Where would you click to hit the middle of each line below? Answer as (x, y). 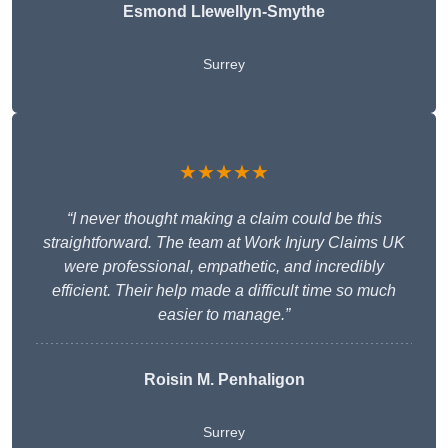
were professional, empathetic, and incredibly (224, 267)
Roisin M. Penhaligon (224, 380)
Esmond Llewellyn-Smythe (224, 12)
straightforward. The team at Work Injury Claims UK (224, 243)
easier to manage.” (224, 315)
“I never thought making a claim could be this (224, 219)
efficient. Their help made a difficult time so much (224, 291)
